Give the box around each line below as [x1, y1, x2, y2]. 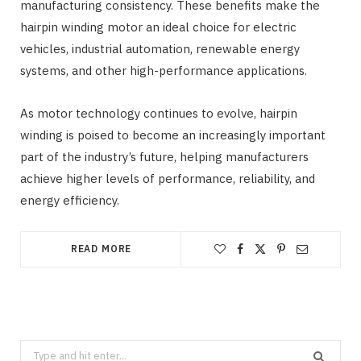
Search [19, 342, 54, 357]
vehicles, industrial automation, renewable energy [20, 40, 300, 56]
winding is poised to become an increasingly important [20, 127, 326, 143]
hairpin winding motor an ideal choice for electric [20, 19, 297, 35]
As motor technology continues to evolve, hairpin [20, 105, 297, 121]
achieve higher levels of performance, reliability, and [20, 170, 315, 186]
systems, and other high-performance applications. [20, 62, 307, 78]
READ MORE [70, 242, 132, 255]
